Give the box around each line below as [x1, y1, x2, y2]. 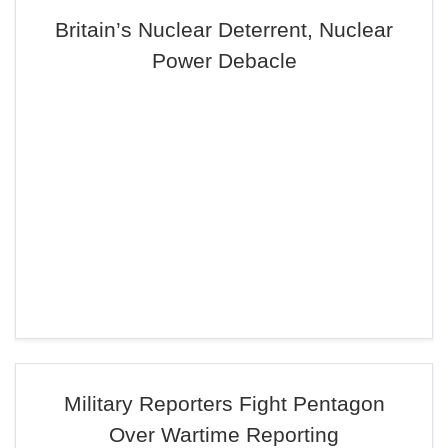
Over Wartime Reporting [109, 423, 339, 446]
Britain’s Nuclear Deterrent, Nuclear [55, 18, 393, 41]
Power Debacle [151, 49, 297, 72]
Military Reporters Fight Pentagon [63, 392, 385, 415]
